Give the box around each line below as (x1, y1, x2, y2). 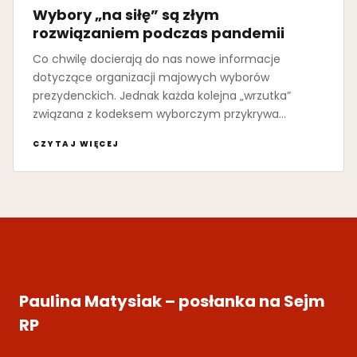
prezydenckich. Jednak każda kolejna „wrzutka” (33, 88, 291, 104)
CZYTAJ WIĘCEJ (33, 138, 120, 151)
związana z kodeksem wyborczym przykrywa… (33, 106, 286, 123)
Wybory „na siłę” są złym (33, 5, 219, 25)
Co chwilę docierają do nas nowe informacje (33, 51, 280, 68)
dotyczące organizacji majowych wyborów (33, 69, 269, 86)
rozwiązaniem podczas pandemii (33, 23, 284, 44)
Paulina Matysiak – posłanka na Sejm (19, 289, 325, 312)
